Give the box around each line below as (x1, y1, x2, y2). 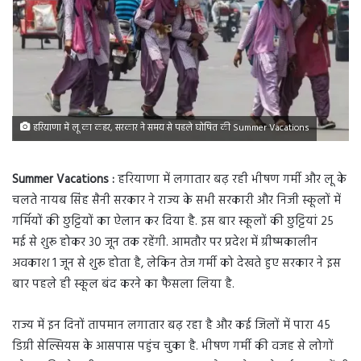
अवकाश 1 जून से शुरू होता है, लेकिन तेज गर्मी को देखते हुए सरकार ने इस (12, 253, 341, 273)
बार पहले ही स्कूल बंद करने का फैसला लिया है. (12, 274, 234, 294)
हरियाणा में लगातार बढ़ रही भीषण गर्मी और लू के (114, 169, 346, 189)
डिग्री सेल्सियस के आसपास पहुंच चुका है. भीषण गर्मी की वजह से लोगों (12, 336, 334, 356)
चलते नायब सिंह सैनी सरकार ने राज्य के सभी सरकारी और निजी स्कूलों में (12, 190, 341, 210)
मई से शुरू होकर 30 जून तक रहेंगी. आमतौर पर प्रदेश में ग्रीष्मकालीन (12, 232, 317, 252)
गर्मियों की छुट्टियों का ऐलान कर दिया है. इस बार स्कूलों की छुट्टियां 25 (12, 211, 334, 231)
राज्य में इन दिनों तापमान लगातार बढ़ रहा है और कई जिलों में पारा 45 (12, 315, 330, 335)
